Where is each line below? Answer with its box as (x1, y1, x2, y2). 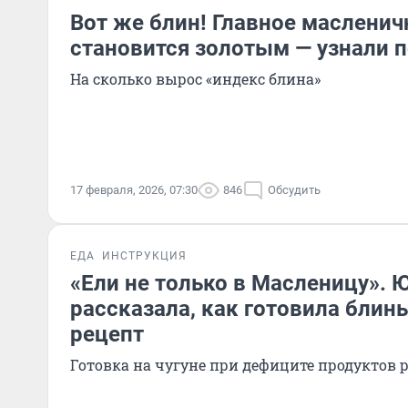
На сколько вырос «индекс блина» (70, 69, 321, 88)
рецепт (70, 321, 144, 347)
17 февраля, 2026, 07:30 (70, 183, 198, 197)
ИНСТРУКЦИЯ (102, 250, 187, 262)
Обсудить (268, 183, 321, 197)
